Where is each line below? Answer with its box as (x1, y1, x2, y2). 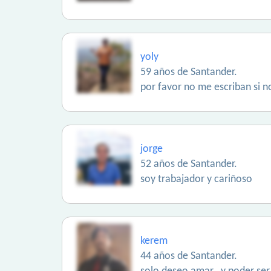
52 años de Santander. (140, 158, 237, 170)
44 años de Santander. (140, 250, 237, 262)
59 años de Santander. (140, 67, 237, 78)
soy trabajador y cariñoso (140, 174, 252, 185)
